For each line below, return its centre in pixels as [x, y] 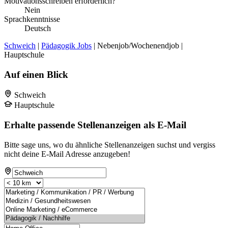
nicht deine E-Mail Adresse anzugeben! [67, 154]
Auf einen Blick [36, 74]
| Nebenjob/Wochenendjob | [137, 45]
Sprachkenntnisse [32, 19]
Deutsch [38, 28]
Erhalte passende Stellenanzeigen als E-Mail [95, 125]
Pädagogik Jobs [66, 45]
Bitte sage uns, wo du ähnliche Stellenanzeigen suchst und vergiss [110, 145]
